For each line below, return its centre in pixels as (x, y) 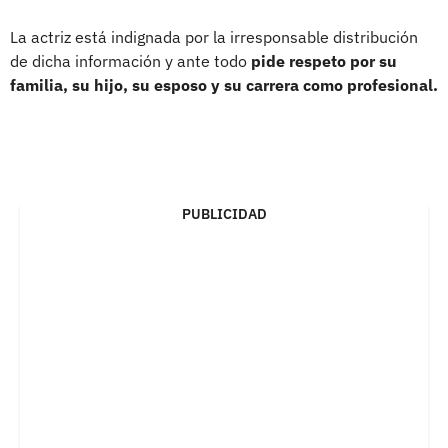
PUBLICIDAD (224, 213)
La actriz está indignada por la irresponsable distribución (214, 36)
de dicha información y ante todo (128, 60)
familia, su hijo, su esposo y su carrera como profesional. (224, 84)
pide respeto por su (322, 60)
